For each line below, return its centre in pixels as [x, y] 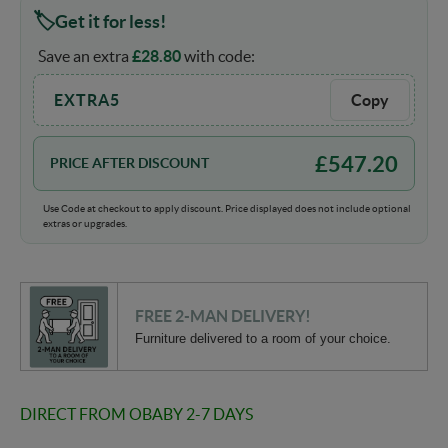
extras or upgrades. [85, 224]
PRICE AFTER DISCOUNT [129, 163]
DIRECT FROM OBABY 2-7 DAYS [136, 414]
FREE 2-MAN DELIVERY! [222, 316]
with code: [218, 56]
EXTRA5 [87, 100]
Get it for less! [110, 21]
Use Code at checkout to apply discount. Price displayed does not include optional [227, 209]
